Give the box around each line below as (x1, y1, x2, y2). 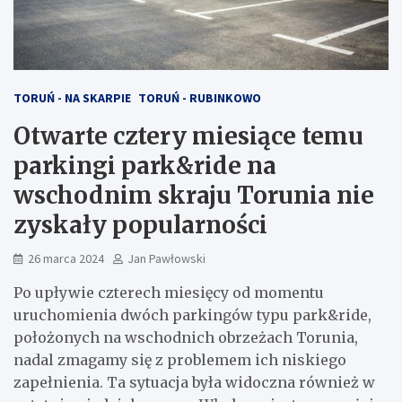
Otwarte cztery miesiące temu (13, 120, 363, 151)
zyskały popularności (13, 209, 267, 240)
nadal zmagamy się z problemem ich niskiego (13, 350, 346, 369)
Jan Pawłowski (127, 249, 205, 267)
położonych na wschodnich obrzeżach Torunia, (13, 328, 358, 346)
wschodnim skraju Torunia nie (13, 179, 374, 210)
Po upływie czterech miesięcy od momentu (13, 283, 324, 301)
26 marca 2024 (28, 249, 104, 267)
